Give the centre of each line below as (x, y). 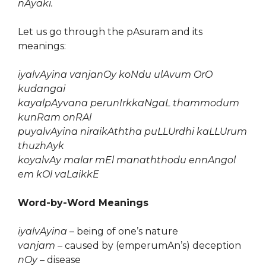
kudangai (42, 89)
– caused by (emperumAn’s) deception (148, 246)
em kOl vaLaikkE (58, 174)
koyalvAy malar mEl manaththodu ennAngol (127, 160)
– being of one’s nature (123, 231)
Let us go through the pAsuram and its (110, 32)
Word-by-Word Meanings (83, 203)
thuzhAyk (41, 146)
